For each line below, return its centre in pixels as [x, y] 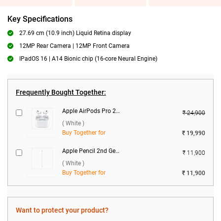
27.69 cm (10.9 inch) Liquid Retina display [75, 33]
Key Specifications [40, 19]
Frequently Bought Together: [61, 92]
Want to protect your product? [62, 210]
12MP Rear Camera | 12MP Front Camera [74, 46]
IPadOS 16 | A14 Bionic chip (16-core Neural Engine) [88, 59]
